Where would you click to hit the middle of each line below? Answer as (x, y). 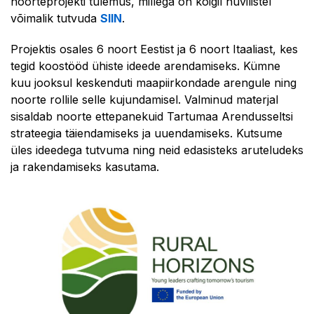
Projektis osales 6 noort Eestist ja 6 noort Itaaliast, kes (154, 49)
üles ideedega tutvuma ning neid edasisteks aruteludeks (157, 150)
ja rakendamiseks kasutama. (85, 167)
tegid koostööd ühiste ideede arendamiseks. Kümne (145, 66)
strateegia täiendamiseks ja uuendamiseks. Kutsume (146, 133)
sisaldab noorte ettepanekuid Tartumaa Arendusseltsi (152, 116)
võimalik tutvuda (55, 18)
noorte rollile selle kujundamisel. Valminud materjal (144, 100)
